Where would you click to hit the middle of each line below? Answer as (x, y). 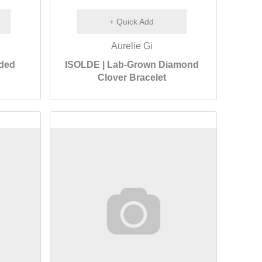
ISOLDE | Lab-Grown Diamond (132, 65)
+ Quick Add (132, 22)
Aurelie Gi (132, 46)
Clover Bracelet (132, 77)
